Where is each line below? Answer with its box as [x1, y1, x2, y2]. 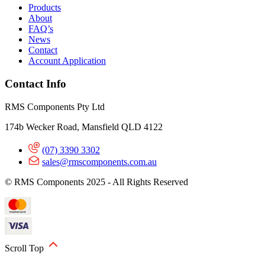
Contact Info [5, 77, 66, 90]
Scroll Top [5, 243, 46, 253]
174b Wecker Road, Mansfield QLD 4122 [5, 121, 163, 132]
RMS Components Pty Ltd [5, 101, 105, 112]
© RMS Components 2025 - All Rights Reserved [5, 176, 188, 187]
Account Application [28, 56, 106, 66]
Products [28, 2, 61, 13]
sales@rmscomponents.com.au [42, 156, 157, 167]
